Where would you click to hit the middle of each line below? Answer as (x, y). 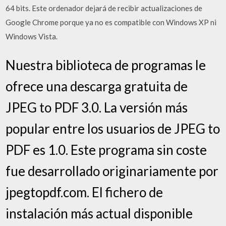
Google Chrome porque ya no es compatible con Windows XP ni (111, 22)
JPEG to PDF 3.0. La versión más (97, 107)
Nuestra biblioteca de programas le (106, 65)
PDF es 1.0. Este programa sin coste (106, 150)
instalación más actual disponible (99, 213)
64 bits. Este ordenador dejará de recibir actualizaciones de (104, 8)
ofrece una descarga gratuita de (97, 86)
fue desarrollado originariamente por (112, 171)
